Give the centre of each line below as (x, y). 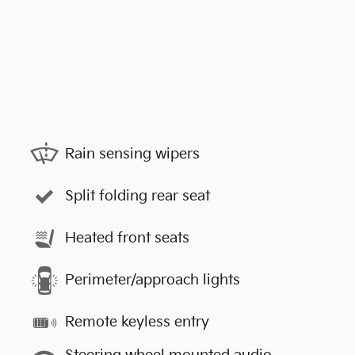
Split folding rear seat (137, 196)
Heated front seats (127, 238)
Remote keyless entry (137, 322)
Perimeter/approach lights (153, 280)
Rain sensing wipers (132, 154)
